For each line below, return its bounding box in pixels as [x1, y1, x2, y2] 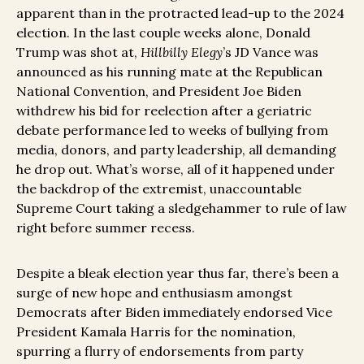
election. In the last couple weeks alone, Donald [16, 24, 310, 41]
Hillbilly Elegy [141, 44, 223, 61]
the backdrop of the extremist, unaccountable [16, 180, 301, 197]
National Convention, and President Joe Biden [16, 83, 301, 100]
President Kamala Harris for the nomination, [16, 323, 296, 340]
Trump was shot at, [16, 44, 141, 61]
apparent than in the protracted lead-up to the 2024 [16, 5, 344, 22]
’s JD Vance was [223, 44, 318, 61]
